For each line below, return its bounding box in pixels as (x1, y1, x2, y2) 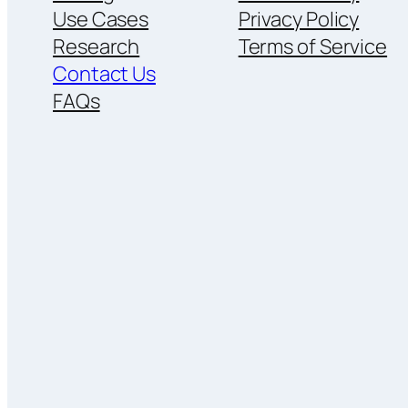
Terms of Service (238, 32, 388, 60)
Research (53, 32, 140, 60)
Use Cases (53, 5, 149, 33)
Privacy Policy (238, 5, 360, 33)
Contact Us (53, 59, 156, 87)
